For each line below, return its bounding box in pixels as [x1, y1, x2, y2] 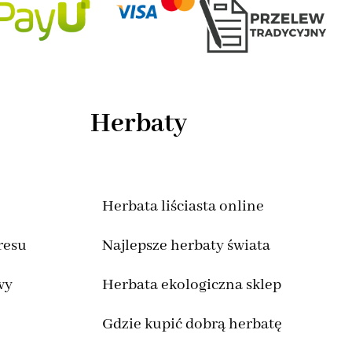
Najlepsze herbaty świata [101, 236, 270, 256]
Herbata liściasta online [101, 196, 264, 217]
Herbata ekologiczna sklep [101, 275, 281, 295]
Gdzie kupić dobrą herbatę [101, 314, 282, 335]
